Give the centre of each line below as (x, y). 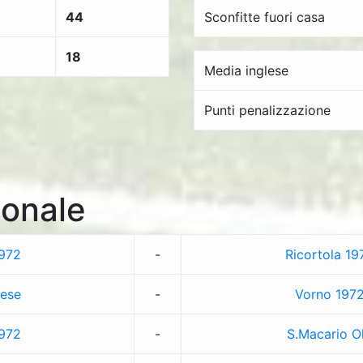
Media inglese (246, 70)
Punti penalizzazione (267, 110)
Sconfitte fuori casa (265, 17)
